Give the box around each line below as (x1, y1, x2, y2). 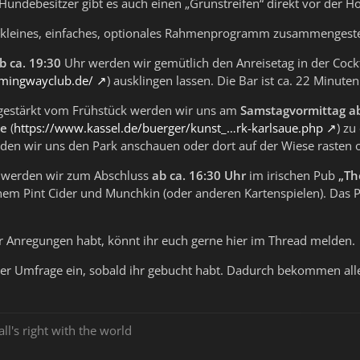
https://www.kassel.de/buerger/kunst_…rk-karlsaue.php (14, 120, 323, 137)
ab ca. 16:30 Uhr (152, 167, 246, 184)
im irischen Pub (246, 167, 338, 184)
